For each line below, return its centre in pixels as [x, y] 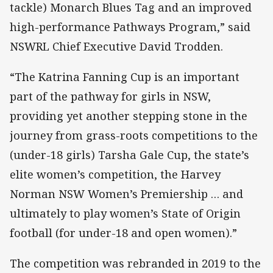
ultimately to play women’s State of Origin [125, 213]
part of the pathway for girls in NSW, [110, 96]
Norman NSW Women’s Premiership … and [126, 193]
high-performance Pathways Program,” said [130, 27]
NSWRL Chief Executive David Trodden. [116, 46]
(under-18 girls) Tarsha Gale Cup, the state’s [129, 154]
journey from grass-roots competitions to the [134, 135]
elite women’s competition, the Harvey [115, 174]
